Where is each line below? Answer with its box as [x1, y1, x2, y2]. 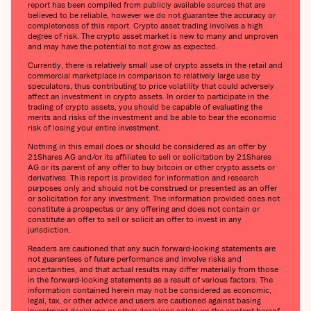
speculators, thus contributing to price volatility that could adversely [28, 81, 274, 91]
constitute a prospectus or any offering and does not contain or [28, 204, 260, 214]
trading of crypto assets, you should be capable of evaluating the [28, 102, 262, 112]
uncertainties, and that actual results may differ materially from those [28, 264, 278, 274]
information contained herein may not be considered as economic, [28, 285, 271, 295]
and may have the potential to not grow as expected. [28, 42, 218, 51]
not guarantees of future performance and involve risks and [28, 254, 242, 264]
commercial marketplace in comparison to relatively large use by [28, 71, 260, 81]
